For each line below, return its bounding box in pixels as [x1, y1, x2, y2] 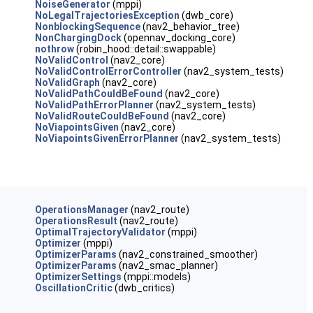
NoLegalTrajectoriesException [34, 10, 180, 21]
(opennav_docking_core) [121, 32, 235, 43]
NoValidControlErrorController [34, 66, 182, 77]
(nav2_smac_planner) [116, 260, 218, 271]
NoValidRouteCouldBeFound [34, 110, 169, 122]
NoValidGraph [34, 77, 100, 88]
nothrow [34, 43, 74, 54]
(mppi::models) [121, 271, 191, 282]
